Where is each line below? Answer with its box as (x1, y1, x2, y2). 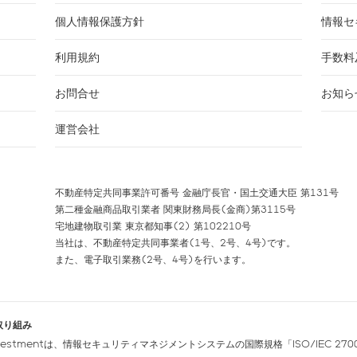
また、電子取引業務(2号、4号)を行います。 (54, 253, 251, 265)
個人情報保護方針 (54, 14, 144, 28)
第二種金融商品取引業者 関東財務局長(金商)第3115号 (54, 203, 296, 214)
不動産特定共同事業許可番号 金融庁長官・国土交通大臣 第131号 (54, 186, 339, 198)
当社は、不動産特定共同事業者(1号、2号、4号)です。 (54, 237, 296, 248)
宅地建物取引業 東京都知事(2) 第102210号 (54, 220, 251, 231)
